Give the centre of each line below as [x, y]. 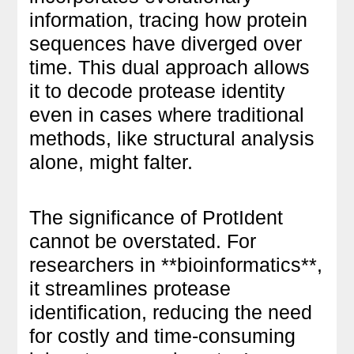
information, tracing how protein [169, 19]
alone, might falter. [111, 162]
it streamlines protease [130, 288]
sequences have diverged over [166, 43]
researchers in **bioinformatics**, [176, 264]
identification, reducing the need [171, 312]
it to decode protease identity [158, 90]
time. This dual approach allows [170, 67]
